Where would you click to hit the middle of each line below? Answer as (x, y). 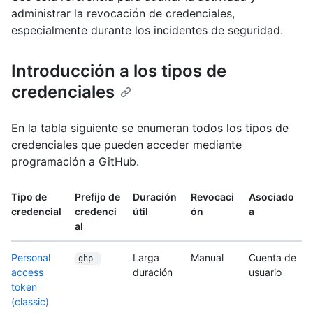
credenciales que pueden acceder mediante (126, 145)
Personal (31, 258)
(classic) (30, 302)
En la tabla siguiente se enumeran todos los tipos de (150, 128)
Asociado (271, 197)
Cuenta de (272, 258)
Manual (207, 258)
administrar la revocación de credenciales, (123, 13)
